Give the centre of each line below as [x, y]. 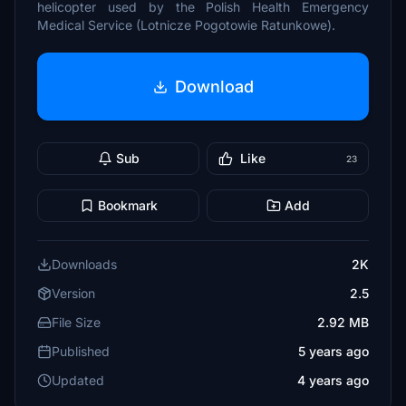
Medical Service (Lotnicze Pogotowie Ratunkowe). [186, 25]
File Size [76, 322]
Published [81, 351]
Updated [78, 380]
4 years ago [333, 380]
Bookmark [127, 205]
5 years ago [333, 351]
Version [73, 293]
